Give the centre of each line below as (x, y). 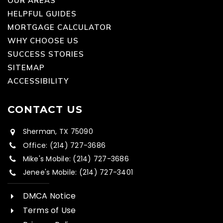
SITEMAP (26, 67)
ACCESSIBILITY (38, 81)
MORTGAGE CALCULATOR (59, 27)
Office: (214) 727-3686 (64, 145)
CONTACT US (45, 109)
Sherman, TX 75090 (58, 132)
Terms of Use (49, 210)
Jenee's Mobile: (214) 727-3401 (78, 172)
